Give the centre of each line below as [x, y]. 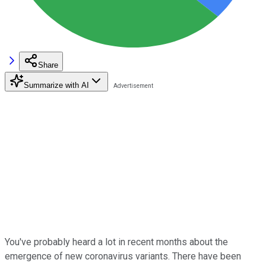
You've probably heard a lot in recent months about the [116, 242]
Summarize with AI [56, 85]
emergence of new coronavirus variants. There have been [123, 256]
